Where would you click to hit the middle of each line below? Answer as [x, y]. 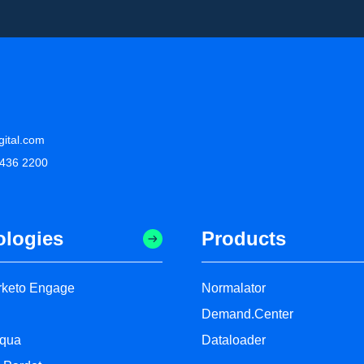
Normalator [234, 288]
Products [244, 239]
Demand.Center [247, 314]
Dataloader [234, 340]
